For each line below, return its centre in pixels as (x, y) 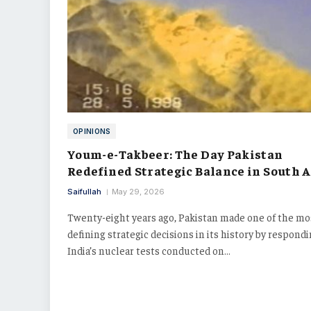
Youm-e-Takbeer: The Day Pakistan (175, 153)
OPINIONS (92, 131)
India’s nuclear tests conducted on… (149, 250)
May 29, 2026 (138, 191)
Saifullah (84, 191)
